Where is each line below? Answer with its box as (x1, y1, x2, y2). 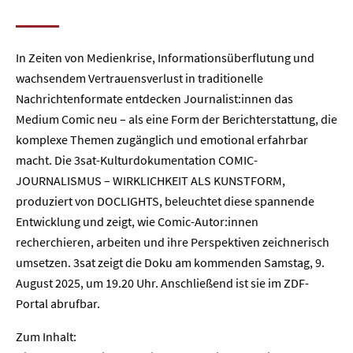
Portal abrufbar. (16, 295, 100, 311)
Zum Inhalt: (16, 329, 76, 344)
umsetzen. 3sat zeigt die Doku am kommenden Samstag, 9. (16, 255, 325, 270)
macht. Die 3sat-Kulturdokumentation (16, 152, 218, 168)
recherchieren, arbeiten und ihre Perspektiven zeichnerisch (16, 234, 329, 250)
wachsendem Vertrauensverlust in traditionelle (16, 70, 263, 86)
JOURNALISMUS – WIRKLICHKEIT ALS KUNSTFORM (16, 173, 282, 188)
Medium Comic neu (16, 111, 117, 127)
